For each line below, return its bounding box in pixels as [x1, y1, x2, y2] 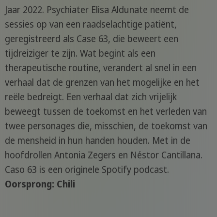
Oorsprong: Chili [4, 178, 75, 191]
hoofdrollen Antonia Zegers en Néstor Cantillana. [4, 149, 202, 162]
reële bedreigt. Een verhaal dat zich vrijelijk [4, 91, 177, 104]
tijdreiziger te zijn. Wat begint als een [4, 47, 155, 60]
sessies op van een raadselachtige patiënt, [4, 18, 177, 31]
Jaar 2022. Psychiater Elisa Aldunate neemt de [4, 3, 189, 16]
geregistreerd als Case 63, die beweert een [4, 32, 178, 46]
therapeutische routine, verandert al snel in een [4, 62, 197, 75]
